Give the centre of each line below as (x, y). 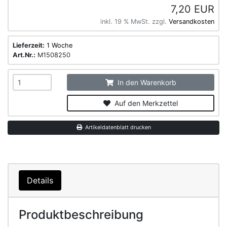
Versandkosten (192, 22)
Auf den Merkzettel (144, 103)
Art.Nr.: (24, 55)
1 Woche (60, 45)
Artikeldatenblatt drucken (116, 127)
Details (40, 180)
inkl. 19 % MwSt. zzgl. (135, 22)
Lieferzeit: (29, 45)
